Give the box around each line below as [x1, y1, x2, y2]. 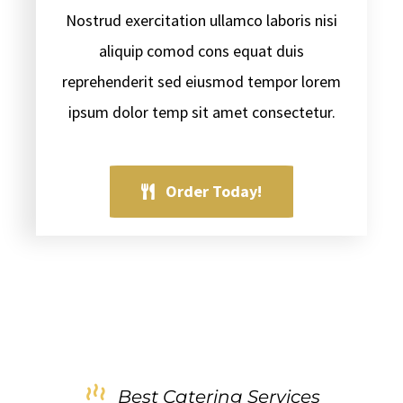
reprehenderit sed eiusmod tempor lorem [62, 71, 341, 93]
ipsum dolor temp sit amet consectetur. [67, 102, 336, 123]
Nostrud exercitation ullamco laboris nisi [66, 10, 337, 31]
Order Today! [166, 181, 263, 202]
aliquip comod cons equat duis [99, 40, 304, 62]
